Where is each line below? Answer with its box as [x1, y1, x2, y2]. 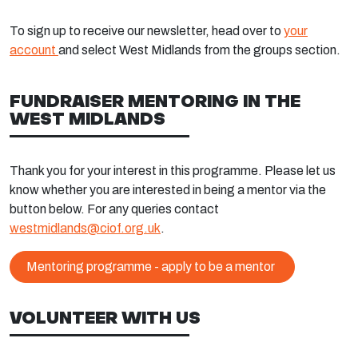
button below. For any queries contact [10, 202, 219, 216]
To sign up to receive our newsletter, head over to [10, 24, 284, 38]
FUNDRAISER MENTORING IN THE [10, 90, 300, 111]
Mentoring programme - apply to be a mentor [26, 260, 275, 273]
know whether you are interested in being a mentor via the [10, 183, 326, 197]
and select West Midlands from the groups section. [58, 43, 340, 57]
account [10, 43, 58, 57]
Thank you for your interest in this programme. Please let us [10, 164, 336, 177]
